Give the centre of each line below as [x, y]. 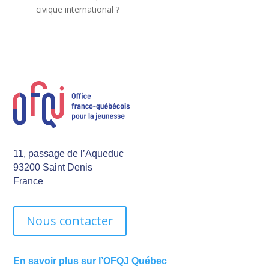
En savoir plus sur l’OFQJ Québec [90, 261]
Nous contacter [70, 220]
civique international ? [77, 9]
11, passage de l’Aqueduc [69, 153]
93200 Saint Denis [53, 167]
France [29, 181]
